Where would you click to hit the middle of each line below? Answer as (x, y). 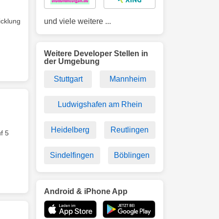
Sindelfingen (72, 155)
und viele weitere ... (77, 21)
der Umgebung (72, 61)
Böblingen (131, 155)
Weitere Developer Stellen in (96, 54)
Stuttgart (68, 79)
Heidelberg (70, 130)
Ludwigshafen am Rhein (100, 104)
